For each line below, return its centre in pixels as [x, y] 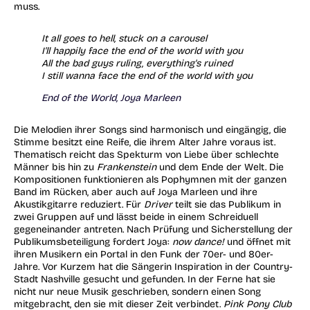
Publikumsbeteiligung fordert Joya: [93, 242]
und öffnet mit [257, 242]
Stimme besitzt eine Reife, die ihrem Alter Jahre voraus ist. [145, 143]
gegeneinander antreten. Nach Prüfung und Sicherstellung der [153, 230]
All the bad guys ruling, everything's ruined [137, 63]
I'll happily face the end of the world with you [142, 51]
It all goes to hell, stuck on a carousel [124, 38]
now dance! [198, 242]
